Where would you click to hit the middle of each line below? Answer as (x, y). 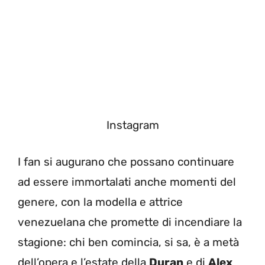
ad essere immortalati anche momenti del (127, 182)
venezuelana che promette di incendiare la (130, 222)
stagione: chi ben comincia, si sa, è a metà (128, 243)
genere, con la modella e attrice (100, 202)
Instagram (132, 125)
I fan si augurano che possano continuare (126, 162)
